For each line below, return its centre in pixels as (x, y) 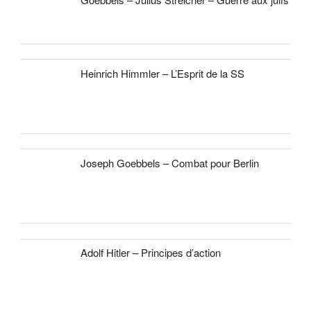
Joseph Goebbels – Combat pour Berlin (170, 162)
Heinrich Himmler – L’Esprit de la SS (163, 73)
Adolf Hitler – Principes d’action (151, 253)
